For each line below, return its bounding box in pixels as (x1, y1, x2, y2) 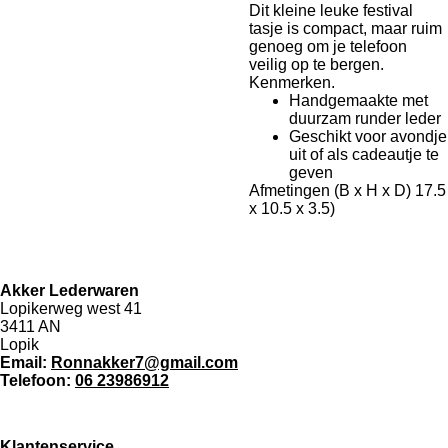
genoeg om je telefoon (249, 38, 407, 55)
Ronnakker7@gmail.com (51, 354, 238, 371)
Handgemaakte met (289, 92, 428, 109)
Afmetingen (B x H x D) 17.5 (249, 182, 446, 199)
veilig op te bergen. (249, 56, 384, 73)
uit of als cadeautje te (289, 146, 439, 163)
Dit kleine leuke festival (249, 2, 413, 19)
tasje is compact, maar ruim (249, 20, 442, 37)
